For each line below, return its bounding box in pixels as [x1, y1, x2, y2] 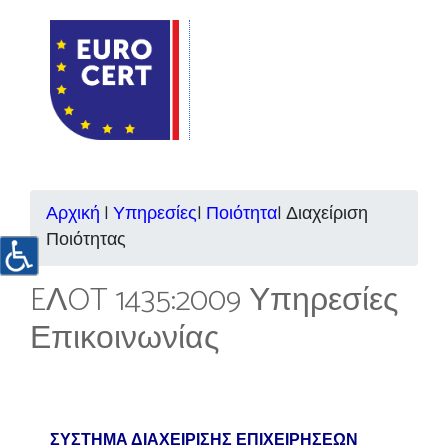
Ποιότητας [46, 226, 126, 255]
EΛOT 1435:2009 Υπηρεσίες [30, 275, 398, 327]
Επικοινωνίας [30, 313, 219, 365]
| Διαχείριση [277, 200, 368, 229]
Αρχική [46, 200, 100, 229]
